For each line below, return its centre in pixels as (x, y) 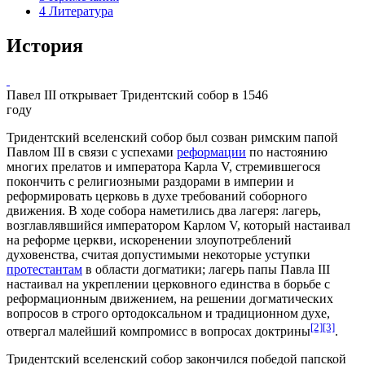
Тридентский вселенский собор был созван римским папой (172, 137)
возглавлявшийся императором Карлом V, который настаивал (178, 225)
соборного (278, 196)
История (45, 45)
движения (34, 210)
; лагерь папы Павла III (266, 269)
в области (112, 269)
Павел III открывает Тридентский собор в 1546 (137, 95)
